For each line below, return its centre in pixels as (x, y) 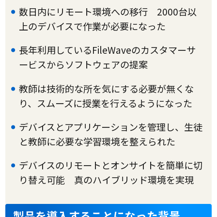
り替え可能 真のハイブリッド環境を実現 (106, 179)
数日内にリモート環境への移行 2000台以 (108, 12)
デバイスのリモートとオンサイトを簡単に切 (110, 165)
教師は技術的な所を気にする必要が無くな (106, 88)
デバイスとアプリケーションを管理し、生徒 (110, 127)
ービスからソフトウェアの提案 (83, 65)
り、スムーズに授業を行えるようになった (105, 103)
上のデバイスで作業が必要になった (92, 26)
